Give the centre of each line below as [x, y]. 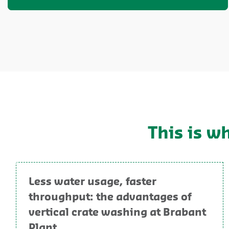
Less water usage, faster [93, 182]
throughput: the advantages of [110, 197]
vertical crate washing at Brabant [117, 213]
